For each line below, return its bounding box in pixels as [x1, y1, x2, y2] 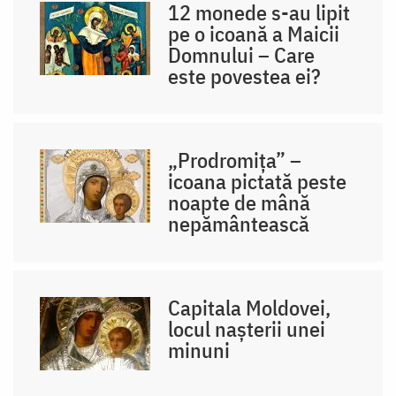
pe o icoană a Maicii [168, 19, 340, 48]
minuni [168, 335, 231, 364]
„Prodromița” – [168, 145, 302, 174]
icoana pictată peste [168, 166, 347, 195]
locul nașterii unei [168, 314, 326, 343]
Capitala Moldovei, [168, 293, 331, 322]
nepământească [168, 209, 310, 238]
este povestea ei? [168, 61, 322, 90]
